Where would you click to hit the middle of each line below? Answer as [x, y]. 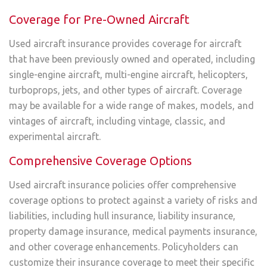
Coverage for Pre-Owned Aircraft [99, 20]
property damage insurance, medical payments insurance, [133, 231]
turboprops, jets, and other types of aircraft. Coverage [125, 90]
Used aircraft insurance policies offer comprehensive [122, 184]
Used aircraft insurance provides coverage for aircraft [125, 44]
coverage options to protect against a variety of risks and [133, 200]
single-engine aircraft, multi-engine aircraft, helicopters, [128, 75]
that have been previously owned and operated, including [132, 59]
